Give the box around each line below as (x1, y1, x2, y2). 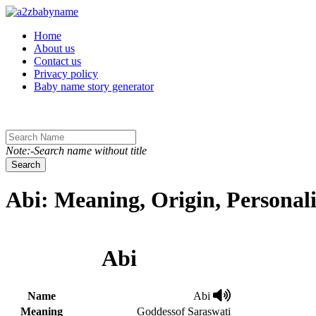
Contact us (34, 55, 81, 67)
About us (34, 42, 75, 54)
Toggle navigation (5, 5, 85, 17)
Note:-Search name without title (6, 145, 147, 157)
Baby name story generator (34, 80, 154, 92)
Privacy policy (34, 68, 98, 80)
